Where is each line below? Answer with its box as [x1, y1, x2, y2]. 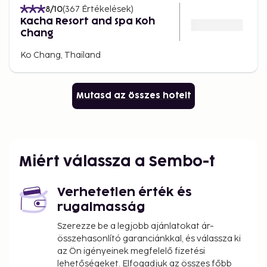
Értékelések [82, 4, 131, 14]
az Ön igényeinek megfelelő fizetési [57, 246, 205, 256]
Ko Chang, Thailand [20, 49, 101, 60]
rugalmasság [57, 201, 145, 213]
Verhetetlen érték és [57, 186, 192, 198]
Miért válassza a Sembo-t [19, 154, 215, 169]
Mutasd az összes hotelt [76, 91, 191, 100]
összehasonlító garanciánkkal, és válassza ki [57, 233, 241, 244]
